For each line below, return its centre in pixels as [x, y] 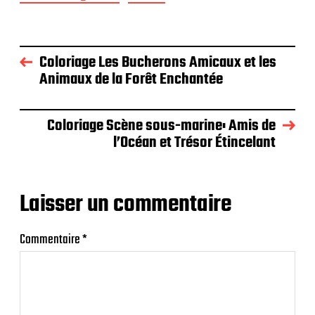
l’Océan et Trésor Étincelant [194, 143]
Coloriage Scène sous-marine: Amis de [161, 126]
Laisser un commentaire [126, 205]
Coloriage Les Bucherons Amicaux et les [158, 63]
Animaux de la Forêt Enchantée [131, 80]
